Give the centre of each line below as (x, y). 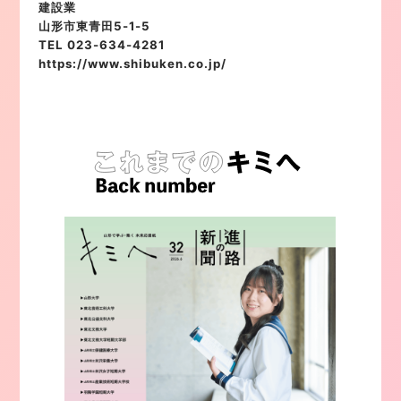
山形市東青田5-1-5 (94, 26)
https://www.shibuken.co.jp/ (132, 63)
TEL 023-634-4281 (101, 44)
